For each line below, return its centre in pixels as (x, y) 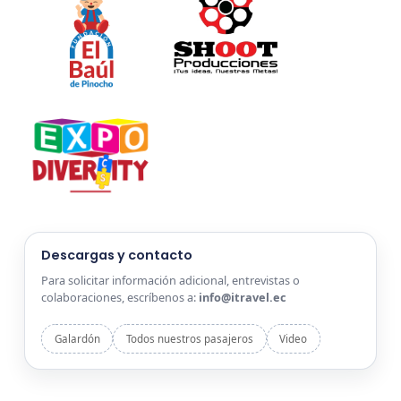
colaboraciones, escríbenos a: (119, 298)
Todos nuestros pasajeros (189, 339)
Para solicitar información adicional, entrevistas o (170, 281)
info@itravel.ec (242, 298)
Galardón (77, 339)
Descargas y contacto (116, 255)
